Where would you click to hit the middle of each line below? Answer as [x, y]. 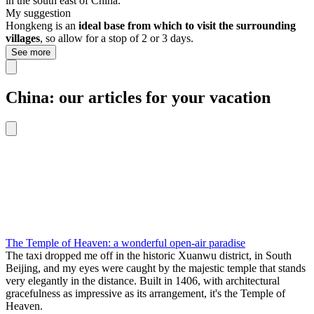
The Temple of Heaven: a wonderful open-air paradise [125, 243]
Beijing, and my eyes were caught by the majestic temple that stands [156, 268]
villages [23, 39]
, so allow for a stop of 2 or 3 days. [117, 39]
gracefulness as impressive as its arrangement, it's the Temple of [145, 293]
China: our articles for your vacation [138, 97]
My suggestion [38, 13]
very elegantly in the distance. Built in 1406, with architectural [143, 280]
